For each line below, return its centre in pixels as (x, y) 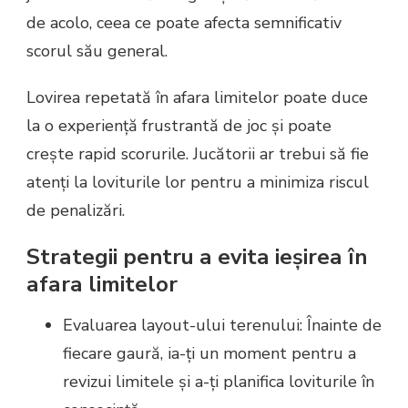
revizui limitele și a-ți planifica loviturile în (219, 382)
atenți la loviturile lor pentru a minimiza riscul (198, 182)
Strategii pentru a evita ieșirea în (197, 256)
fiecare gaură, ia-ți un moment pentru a (209, 354)
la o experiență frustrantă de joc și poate (179, 125)
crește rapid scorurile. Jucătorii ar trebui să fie (198, 153)
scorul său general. (97, 51)
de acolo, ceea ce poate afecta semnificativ (184, 22)
